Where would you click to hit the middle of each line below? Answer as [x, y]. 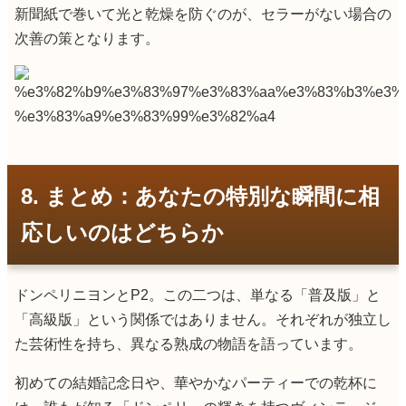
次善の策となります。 [87, 38]
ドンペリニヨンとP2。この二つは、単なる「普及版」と [198, 295]
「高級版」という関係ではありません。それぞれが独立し [203, 319]
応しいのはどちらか [122, 232]
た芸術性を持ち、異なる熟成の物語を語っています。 [188, 343]
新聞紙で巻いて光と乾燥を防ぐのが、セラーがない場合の [203, 14]
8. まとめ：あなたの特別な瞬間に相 [200, 196]
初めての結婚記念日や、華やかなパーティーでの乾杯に [196, 382]
